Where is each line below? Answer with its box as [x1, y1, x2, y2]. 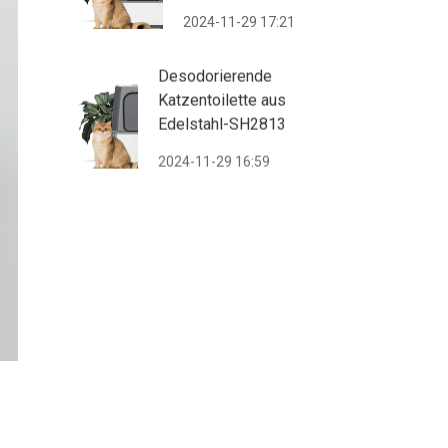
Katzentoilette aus [158, 89, 287, 109]
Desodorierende [158, 65, 273, 85]
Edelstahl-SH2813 [158, 113, 287, 133]
